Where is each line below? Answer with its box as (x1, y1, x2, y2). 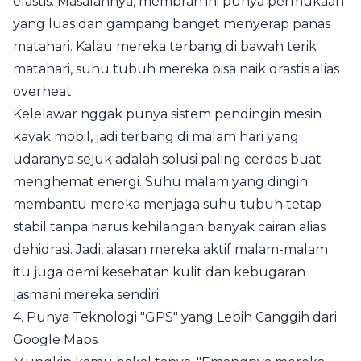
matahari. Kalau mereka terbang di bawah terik (13, 39, 317, 54)
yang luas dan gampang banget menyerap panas (13, 16, 330, 31)
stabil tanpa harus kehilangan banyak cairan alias (13, 219, 326, 234)
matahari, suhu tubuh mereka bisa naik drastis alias (13, 61, 339, 77)
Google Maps (13, 332, 98, 347)
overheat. (13, 84, 74, 99)
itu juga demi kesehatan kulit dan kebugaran (13, 264, 305, 280)
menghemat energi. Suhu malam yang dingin (13, 174, 308, 189)
